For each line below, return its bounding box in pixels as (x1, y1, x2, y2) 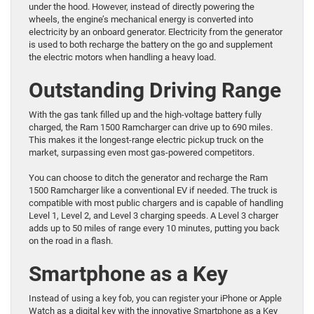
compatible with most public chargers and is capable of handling (29, 197, 283, 208)
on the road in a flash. (29, 235, 113, 246)
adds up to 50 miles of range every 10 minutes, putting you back (29, 222, 280, 233)
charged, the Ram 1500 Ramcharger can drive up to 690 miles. (29, 121, 273, 132)
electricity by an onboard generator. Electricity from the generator (29, 26, 282, 37)
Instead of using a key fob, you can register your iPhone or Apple (29, 292, 282, 303)
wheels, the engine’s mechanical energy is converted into (29, 13, 253, 25)
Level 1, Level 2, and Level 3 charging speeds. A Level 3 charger (29, 210, 278, 221)
